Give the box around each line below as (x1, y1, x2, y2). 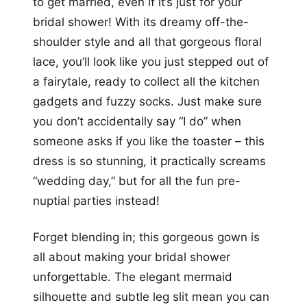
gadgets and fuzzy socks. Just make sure (33, 95, 262, 109)
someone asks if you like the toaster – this (33, 134, 265, 149)
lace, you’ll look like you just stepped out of (33, 55, 269, 69)
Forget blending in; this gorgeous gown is (33, 230, 260, 245)
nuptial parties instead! (33, 194, 160, 208)
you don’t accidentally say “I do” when (33, 114, 241, 129)
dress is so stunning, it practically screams (33, 154, 266, 169)
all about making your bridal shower (33, 250, 230, 265)
